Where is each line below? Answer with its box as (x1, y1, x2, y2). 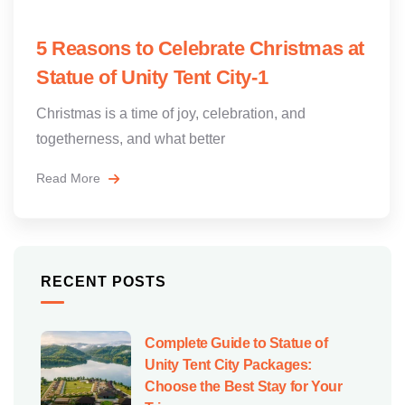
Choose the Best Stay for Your (145, 378, 343, 394)
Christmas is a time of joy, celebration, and (36, 105, 306, 121)
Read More (36, 170, 104, 185)
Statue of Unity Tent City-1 (36, 65, 268, 89)
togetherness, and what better (36, 130, 225, 146)
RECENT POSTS (41, 273, 166, 289)
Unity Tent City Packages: (145, 356, 313, 372)
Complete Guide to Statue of (145, 334, 328, 351)
